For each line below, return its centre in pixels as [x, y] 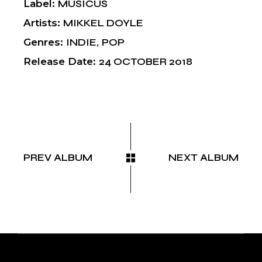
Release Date [58, 62]
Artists [41, 23]
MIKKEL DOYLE [104, 23]
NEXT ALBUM [203, 158]
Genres [42, 42]
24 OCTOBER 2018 [146, 62]
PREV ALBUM [58, 158]
